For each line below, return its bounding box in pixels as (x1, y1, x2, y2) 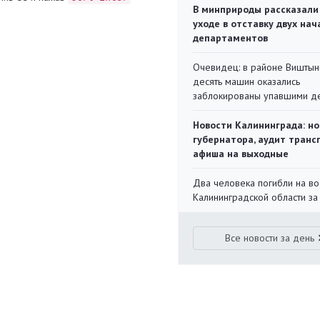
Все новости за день (225, 231, 315, 244)
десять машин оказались (193, 75, 300, 88)
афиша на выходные (193, 147, 289, 160)
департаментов (193, 31, 268, 44)
